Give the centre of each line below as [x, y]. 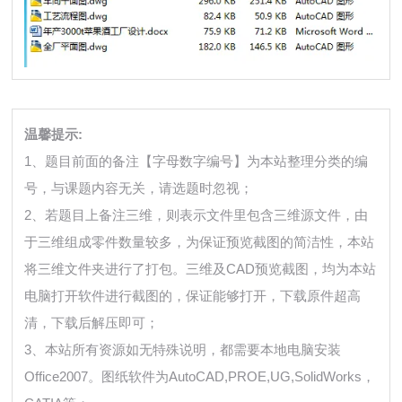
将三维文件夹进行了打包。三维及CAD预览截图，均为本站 [201, 268]
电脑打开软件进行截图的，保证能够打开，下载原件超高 [193, 295]
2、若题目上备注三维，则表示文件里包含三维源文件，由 [197, 214]
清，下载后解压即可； [92, 322]
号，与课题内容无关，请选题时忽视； [139, 188]
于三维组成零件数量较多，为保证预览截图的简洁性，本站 [200, 241]
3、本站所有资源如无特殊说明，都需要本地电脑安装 [183, 349]
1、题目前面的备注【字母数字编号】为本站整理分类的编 [197, 161]
